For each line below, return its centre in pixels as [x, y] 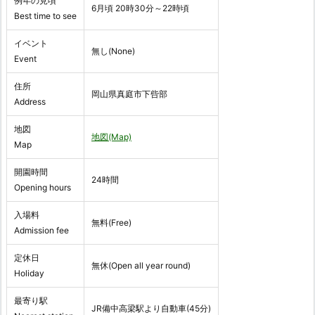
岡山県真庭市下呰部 [129, 94]
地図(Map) [111, 136]
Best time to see [45, 15]
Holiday [29, 273]
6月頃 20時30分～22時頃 [140, 8]
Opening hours [43, 187]
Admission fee [41, 230]
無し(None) [113, 51]
